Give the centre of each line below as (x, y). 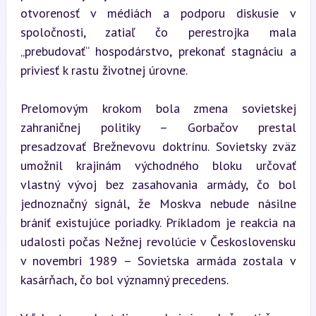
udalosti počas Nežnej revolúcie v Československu (158, 241)
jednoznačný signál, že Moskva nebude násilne (158, 203)
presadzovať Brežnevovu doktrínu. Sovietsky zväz (158, 146)
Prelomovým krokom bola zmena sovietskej (158, 108)
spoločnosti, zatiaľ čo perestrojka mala (158, 32)
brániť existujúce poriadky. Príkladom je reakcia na (158, 222)
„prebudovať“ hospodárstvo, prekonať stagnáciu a (158, 51)
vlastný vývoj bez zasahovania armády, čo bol (158, 184)
